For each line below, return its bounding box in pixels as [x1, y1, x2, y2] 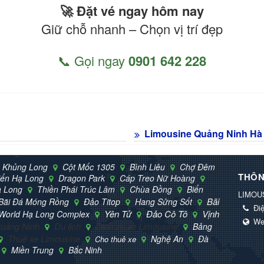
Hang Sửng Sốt [135, 196, 194, 207]
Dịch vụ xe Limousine [95, 220, 180, 232]
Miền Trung [11, 244, 56, 256]
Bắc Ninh [68, 244, 102, 256]
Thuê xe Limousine [8, 232, 82, 245]
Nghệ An [151, 233, 186, 245]
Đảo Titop [84, 196, 123, 207]
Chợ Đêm [180, 161, 215, 173]
